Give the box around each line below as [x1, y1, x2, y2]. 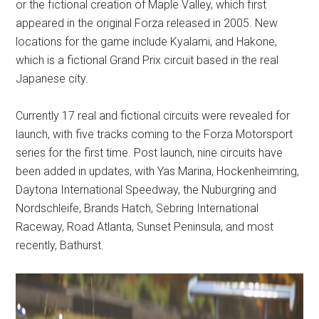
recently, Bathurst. [16, 239, 105, 252]
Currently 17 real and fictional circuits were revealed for [16, 109, 291, 122]
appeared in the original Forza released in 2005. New [16, 16, 278, 30]
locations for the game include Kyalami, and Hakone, [16, 35, 278, 48]
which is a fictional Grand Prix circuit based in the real [16, 53, 279, 67]
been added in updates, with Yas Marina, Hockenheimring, [16, 164, 300, 178]
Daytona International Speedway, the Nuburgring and [16, 183, 277, 197]
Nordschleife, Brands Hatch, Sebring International [16, 202, 259, 215]
